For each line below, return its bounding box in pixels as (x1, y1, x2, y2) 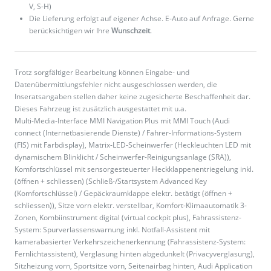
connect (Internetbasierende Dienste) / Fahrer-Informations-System (15, 128, 241, 139)
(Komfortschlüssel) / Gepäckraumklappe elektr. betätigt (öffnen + (15, 188, 232, 199)
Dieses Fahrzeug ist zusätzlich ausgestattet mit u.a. (15, 103, 186, 114)
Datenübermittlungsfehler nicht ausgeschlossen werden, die (15, 79, 217, 90)
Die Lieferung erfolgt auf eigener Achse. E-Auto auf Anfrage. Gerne (29, 13, 254, 24)
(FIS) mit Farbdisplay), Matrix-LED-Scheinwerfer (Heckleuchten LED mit (15, 140, 251, 151)
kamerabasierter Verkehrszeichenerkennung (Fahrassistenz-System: (15, 237, 246, 247)
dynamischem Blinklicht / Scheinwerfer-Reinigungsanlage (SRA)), (15, 152, 231, 163)
